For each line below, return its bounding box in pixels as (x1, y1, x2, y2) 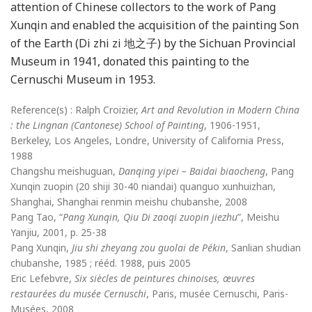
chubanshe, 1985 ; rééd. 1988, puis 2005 (10, 256, 191, 270)
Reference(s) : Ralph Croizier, (10, 102, 141, 116)
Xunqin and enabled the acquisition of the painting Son (10, 17, 299, 33)
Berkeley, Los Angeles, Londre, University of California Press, (10, 133, 284, 147)
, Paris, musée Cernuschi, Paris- (146, 286, 288, 300)
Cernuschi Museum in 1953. (10, 71, 155, 87)
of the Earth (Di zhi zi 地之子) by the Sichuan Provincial (10, 35, 296, 51)
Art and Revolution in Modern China (141, 102, 299, 116)
